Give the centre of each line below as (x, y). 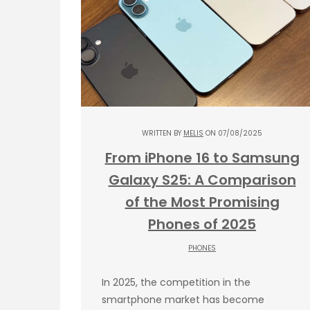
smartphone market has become (183, 299)
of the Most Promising (202, 202)
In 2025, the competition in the (176, 282)
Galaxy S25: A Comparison (202, 180)
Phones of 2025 (202, 224)
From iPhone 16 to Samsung (202, 157)
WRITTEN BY (163, 133)
